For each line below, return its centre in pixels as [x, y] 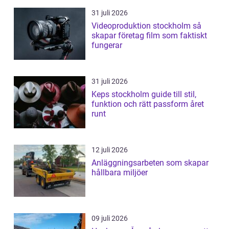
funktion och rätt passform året [148, 104]
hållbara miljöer [120, 172]
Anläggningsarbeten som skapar [150, 163]
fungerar [107, 45]
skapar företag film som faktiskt [149, 35]
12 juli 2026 [110, 150]
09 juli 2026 [110, 218]
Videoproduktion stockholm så [142, 26]
